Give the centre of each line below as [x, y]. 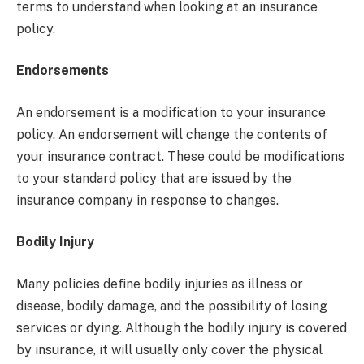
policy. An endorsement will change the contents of [172, 134]
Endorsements [63, 71]
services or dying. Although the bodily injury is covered [182, 327]
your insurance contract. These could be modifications [180, 156]
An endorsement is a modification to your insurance [171, 112]
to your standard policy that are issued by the [154, 178]
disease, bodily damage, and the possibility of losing [172, 305]
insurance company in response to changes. [147, 200]
